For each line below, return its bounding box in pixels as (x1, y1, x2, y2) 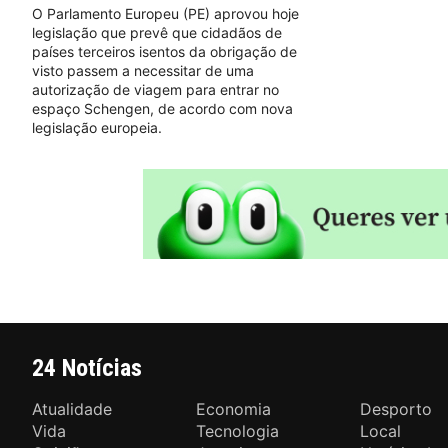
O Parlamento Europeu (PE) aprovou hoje (32, 4, 299, 22)
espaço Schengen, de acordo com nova (32, 99, 293, 117)
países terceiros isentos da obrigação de (32, 42, 297, 60)
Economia (196, 398, 272, 419)
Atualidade (32, 398, 112, 419)
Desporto (360, 398, 433, 419)
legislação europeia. (32, 118, 162, 136)
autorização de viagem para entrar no (32, 80, 279, 98)
